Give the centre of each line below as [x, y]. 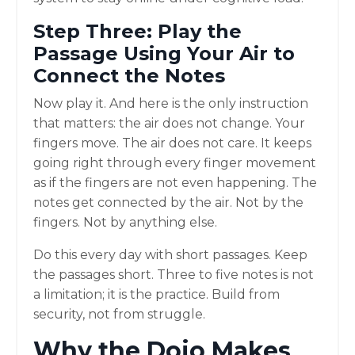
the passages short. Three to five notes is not [174, 274]
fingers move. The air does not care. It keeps [172, 143]
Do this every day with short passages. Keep [170, 254]
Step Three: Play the [137, 31]
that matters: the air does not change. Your [169, 123]
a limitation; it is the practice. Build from [157, 294]
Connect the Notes [129, 75]
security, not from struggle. [119, 314]
